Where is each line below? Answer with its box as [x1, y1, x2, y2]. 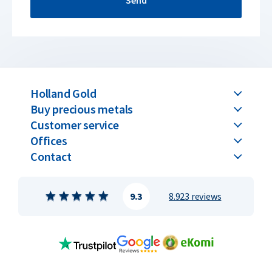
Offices [30, 133, 67, 148]
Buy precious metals [30, 101, 134, 117]
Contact [30, 149, 72, 164]
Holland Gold [30, 86, 97, 101]
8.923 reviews [169, 190, 222, 202]
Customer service [30, 117, 119, 132]
